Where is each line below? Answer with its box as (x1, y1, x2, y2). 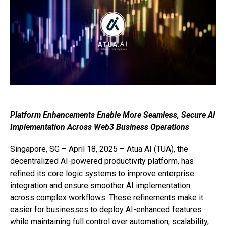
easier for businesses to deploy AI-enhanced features (10, 204, 202, 214)
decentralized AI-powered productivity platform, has (10, 156, 194, 166)
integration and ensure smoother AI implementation (10, 180, 190, 190)
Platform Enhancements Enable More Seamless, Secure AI (10, 109, 215, 120)
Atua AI (127, 144, 152, 154)
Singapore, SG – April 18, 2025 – (10, 144, 127, 154)
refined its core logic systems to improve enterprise (10, 168, 194, 178)
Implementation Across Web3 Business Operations (10, 122, 189, 132)
